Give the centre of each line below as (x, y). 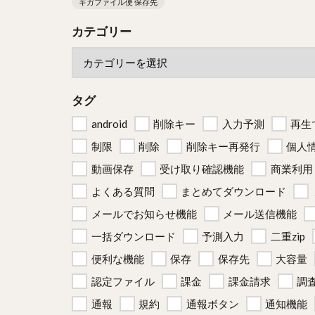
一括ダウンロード (133, 236)
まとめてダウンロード (233, 191)
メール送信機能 (260, 214)
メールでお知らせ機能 (144, 214)
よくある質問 (123, 191)
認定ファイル (123, 281)
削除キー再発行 (223, 146)
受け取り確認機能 (202, 169)
